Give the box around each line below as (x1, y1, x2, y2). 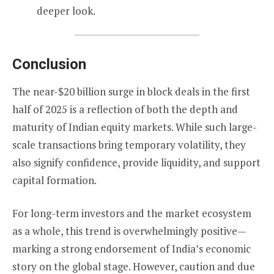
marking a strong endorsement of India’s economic (12, 242, 251, 256)
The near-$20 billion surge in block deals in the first (12, 84, 250, 98)
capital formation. (12, 172, 97, 187)
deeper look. (37, 3, 95, 18)
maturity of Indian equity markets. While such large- (12, 119, 257, 134)
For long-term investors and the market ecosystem (12, 206, 251, 221)
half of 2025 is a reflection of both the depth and (12, 102, 238, 116)
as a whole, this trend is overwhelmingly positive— (12, 224, 246, 239)
